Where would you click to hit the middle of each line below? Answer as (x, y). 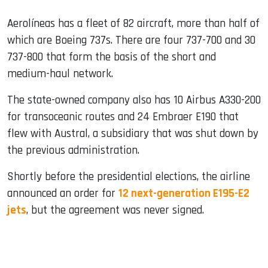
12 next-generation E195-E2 (184, 194)
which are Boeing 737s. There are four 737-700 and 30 (131, 41)
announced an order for (63, 194)
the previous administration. (73, 151)
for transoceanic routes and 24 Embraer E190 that (123, 117)
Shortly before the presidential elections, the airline (129, 177)
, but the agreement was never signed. (115, 211)
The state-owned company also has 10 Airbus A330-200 (134, 100)
